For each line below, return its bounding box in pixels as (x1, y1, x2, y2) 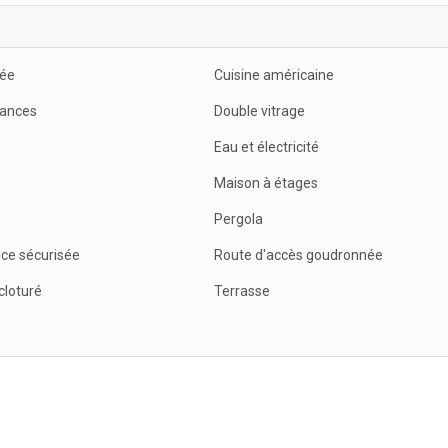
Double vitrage (214, 102, 305, 119)
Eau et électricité (214, 138, 319, 155)
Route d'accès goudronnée (214, 246, 383, 263)
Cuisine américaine (214, 66, 334, 83)
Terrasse (214, 282, 270, 299)
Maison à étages (214, 174, 318, 191)
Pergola (214, 210, 263, 227)
